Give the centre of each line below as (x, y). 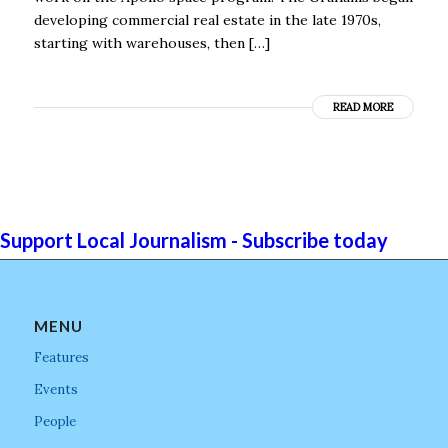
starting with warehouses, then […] (151, 42)
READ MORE (363, 106)
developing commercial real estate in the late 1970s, (207, 19)
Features (61, 357)
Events (55, 389)
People (54, 421)
